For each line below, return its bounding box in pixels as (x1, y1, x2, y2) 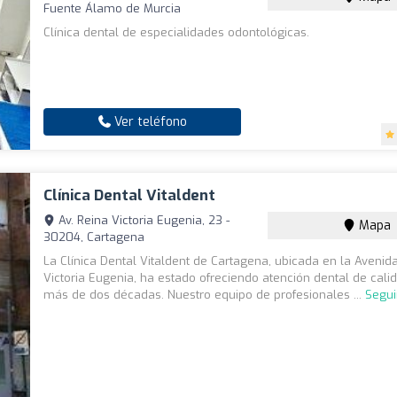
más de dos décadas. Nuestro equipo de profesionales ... (43, 287, 366, 303)
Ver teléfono (110, 113, 187, 131)
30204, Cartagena (43, 230, 145, 245)
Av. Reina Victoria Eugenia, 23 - (55, 213, 230, 229)
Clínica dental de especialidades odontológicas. (43, 25, 310, 41)
